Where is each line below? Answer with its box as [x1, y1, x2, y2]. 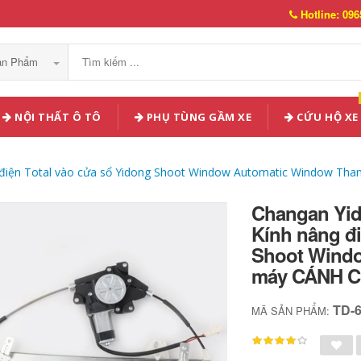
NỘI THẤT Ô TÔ [11, 110, 102, 124]
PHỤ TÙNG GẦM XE [143, 110, 251, 124]
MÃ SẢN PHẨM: [251, 303, 334, 318]
